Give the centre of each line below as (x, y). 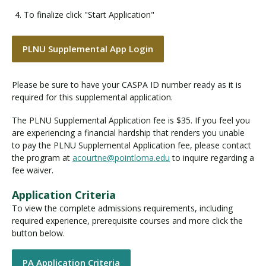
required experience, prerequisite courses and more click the (127, 220)
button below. (38, 233)
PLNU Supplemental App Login (88, 48)
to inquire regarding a (212, 157)
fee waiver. (33, 170)
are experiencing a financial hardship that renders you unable (128, 132)
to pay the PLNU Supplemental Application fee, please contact (132, 145)
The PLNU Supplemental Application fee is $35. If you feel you (131, 120)
